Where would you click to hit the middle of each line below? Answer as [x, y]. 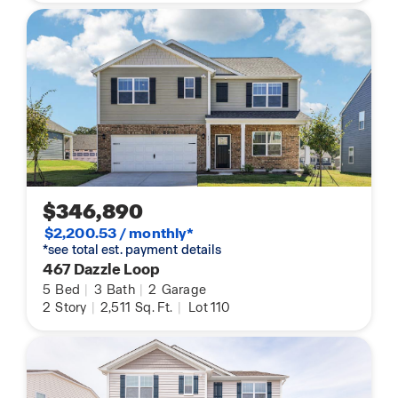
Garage [183, 290]
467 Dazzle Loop [102, 270]
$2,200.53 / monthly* [119, 234]
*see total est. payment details [132, 250]
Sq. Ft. [153, 308]
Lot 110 [210, 308]
